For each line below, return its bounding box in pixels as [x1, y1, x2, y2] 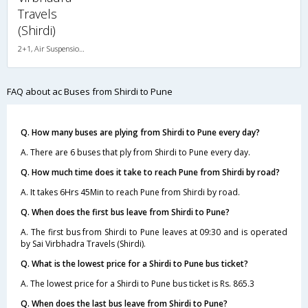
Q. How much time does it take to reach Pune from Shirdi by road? [21, 166, 280, 178]
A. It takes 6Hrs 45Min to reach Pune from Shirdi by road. [21, 186, 240, 198]
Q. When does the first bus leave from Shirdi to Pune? [21, 206, 230, 218]
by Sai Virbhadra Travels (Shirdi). [21, 238, 146, 250]
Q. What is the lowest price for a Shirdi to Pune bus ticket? [21, 258, 248, 269]
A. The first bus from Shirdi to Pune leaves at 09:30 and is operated [21, 226, 287, 238]
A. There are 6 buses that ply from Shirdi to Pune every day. [21, 146, 250, 158]
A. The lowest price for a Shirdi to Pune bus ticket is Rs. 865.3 [21, 278, 254, 289]
